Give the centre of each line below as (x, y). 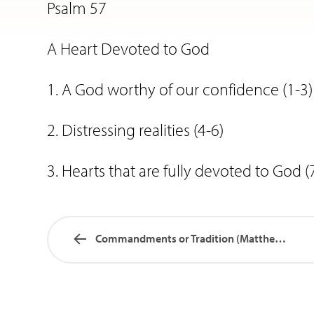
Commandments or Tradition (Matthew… (280, 238)
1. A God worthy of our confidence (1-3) (180, 89)
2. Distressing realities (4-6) (135, 130)
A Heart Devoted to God (128, 48)
